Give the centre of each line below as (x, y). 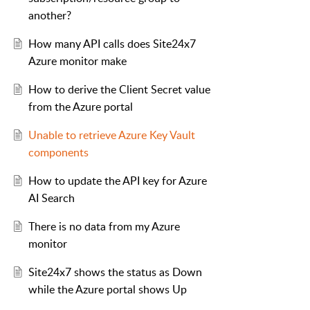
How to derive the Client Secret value (119, 90)
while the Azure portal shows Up (107, 290)
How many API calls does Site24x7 (112, 44)
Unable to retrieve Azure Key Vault (111, 135)
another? (49, 16)
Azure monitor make (77, 61)
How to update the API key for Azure (117, 181)
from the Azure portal (80, 107)
